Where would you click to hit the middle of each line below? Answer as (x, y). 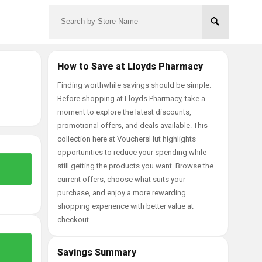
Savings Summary (97, 252)
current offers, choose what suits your (121, 179)
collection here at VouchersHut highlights (127, 139)
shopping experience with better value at (125, 206)
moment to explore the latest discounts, (124, 112)
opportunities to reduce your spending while (132, 152)
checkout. (74, 220)
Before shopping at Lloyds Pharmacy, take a (131, 99)
